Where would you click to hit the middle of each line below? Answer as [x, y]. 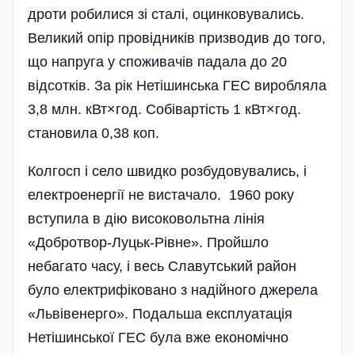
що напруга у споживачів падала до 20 [157, 62]
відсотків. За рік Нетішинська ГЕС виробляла [177, 86]
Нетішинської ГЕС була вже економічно [158, 338]
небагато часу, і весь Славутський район [162, 267]
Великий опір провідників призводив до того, [177, 38]
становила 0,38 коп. [94, 134]
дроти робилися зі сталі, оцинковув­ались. [166, 15]
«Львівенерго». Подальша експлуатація [160, 314]
